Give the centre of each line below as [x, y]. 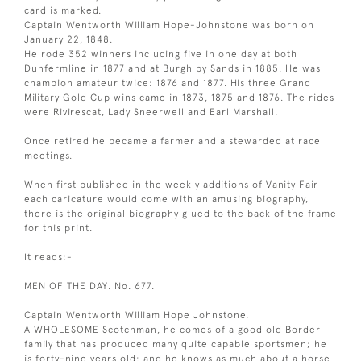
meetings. [48, 155]
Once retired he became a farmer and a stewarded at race [172, 141]
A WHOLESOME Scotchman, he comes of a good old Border [172, 329]
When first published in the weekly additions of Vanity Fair [171, 184]
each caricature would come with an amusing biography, [166, 199]
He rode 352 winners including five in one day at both [161, 54]
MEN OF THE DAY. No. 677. [89, 286]
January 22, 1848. [68, 39]
